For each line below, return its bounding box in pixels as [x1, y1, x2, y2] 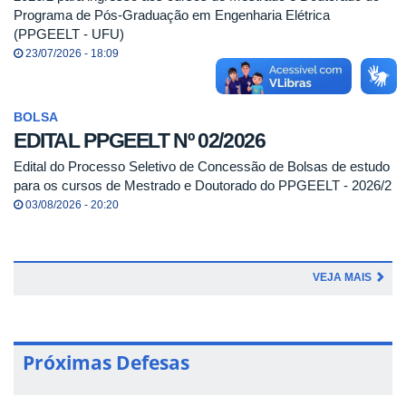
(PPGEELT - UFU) [14, 25, 124, 42]
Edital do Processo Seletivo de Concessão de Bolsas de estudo [14, 158, 390, 174]
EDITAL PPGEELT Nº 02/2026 [14, 129, 266, 153]
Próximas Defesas [23, 349, 189, 375]
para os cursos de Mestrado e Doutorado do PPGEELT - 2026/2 [14, 177, 391, 193]
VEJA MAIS [313, 270, 374, 284]
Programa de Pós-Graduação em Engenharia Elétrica [14, 6, 330, 23]
